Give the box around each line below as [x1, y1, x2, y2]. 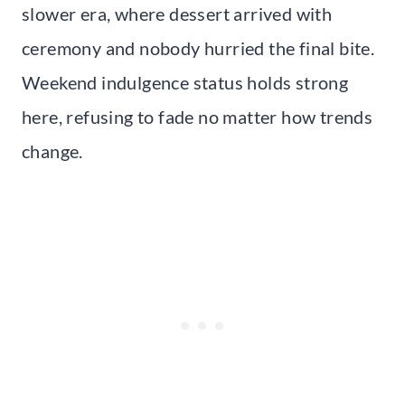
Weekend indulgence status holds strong [22, 71, 349, 93]
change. [22, 139, 83, 162]
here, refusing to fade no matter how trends [22, 105, 373, 127]
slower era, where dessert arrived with [22, 2, 333, 24]
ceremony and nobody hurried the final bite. [22, 36, 375, 59]
